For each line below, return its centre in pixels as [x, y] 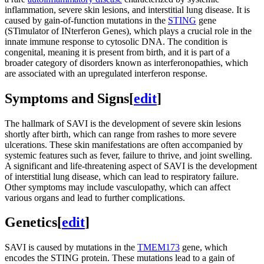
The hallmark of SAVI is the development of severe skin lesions [123, 123]
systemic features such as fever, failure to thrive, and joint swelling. [128, 155]
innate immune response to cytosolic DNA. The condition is [116, 41]
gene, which [204, 247]
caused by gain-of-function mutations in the [86, 20]
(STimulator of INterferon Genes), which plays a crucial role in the [128, 31]
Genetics [31, 222]
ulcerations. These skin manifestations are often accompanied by [124, 144]
